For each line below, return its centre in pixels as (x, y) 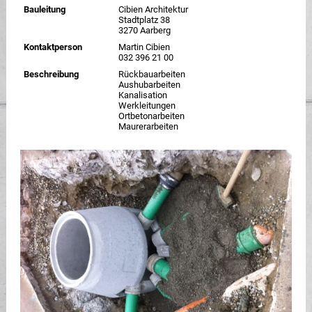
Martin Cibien (144, 47)
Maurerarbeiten (148, 127)
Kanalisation (142, 95)
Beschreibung (51, 75)
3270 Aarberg (144, 31)
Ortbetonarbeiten (151, 116)
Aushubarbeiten (149, 85)
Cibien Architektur (153, 10)
